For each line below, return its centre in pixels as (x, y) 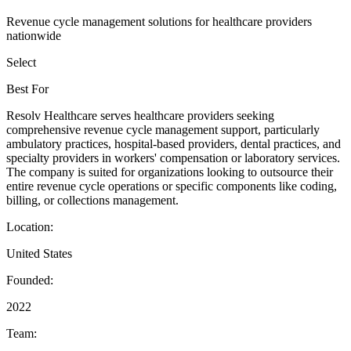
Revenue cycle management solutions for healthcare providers (159, 21)
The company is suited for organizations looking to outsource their (170, 172)
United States (39, 253)
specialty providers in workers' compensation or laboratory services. (173, 157)
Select (21, 62)
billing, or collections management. (92, 200)
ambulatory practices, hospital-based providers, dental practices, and (174, 143)
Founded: (30, 280)
